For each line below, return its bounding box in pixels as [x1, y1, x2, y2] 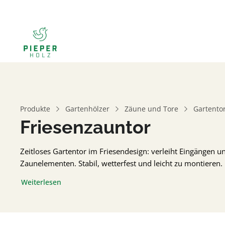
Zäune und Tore [125, 104, 178, 114]
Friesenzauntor [20, 117, 151, 138]
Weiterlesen [21, 177, 61, 187]
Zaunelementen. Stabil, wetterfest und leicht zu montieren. [20, 158, 222, 168]
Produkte [20, 104, 50, 114]
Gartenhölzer [65, 104, 109, 114]
